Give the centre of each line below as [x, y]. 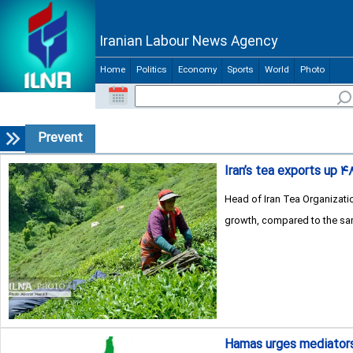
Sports [240, 71]
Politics [151, 71]
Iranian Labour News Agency [188, 42]
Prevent [60, 139]
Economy [197, 71]
